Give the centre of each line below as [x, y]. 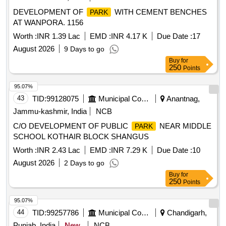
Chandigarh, [186, 213]
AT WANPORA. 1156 [48, 23]
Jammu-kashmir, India [50, 111]
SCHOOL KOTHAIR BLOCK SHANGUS [81, 137]
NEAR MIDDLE [184, 126]
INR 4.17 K [129, 36]
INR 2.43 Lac [59, 150]
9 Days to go [84, 49]
